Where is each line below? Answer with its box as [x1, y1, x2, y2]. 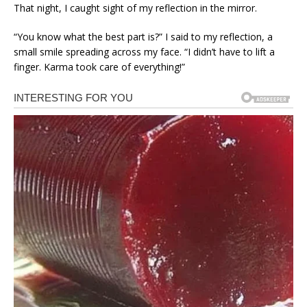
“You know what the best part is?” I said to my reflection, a [14, 30, 273, 44]
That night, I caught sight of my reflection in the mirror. [14, 1, 257, 15]
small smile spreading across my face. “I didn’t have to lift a [14, 45, 275, 59]
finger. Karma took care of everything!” [14, 60, 185, 74]
